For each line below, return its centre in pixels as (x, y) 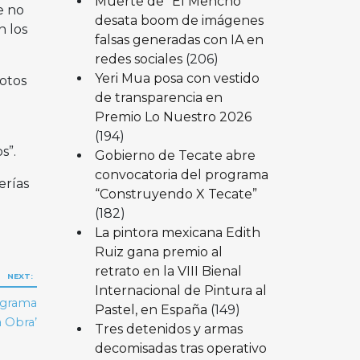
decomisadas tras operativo (180, 348)
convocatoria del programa (181, 174)
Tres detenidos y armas (168, 329)
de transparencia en (158, 97)
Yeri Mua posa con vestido (177, 78)
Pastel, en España (151, 309)
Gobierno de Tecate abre (175, 155)
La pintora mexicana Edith (177, 232)
